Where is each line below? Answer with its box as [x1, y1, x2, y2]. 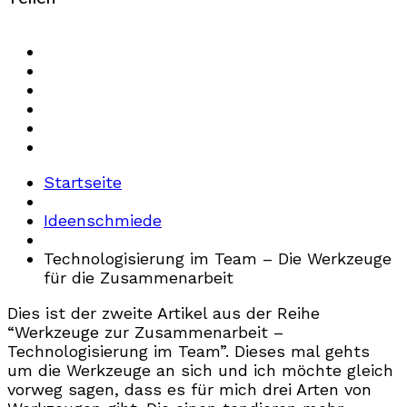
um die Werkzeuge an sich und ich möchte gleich [7, 360, 393, 380]
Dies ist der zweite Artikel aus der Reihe [7, 303, 320, 323]
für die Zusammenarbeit [44, 267, 233, 287]
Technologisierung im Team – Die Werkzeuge [44, 248, 392, 268]
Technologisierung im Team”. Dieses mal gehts [7, 341, 370, 361]
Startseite [44, 172, 122, 192]
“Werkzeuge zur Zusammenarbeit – [7, 322, 283, 342]
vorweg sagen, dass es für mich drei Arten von [7, 379, 372, 399]
